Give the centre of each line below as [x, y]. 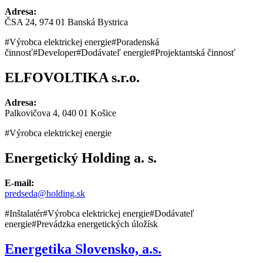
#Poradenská [135, 42]
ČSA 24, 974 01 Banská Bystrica [66, 22]
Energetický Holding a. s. [81, 158]
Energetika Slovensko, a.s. [83, 249]
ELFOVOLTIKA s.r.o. [72, 78]
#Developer [55, 53]
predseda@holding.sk [45, 193]
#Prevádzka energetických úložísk [95, 224]
